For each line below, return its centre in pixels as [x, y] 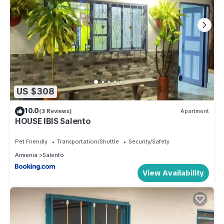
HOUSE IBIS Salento [53, 121]
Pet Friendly [31, 141]
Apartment [195, 111]
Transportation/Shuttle [88, 141]
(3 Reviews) [55, 111]
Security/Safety [149, 141]
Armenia [26, 155]
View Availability [173, 173]
